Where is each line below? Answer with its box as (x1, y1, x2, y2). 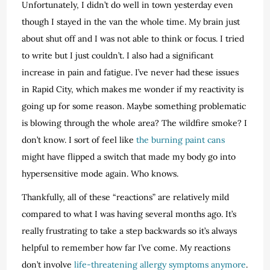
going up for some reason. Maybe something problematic (22, 100, 246, 111)
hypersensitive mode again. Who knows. (22, 168, 179, 179)
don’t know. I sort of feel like (22, 134, 137, 145)
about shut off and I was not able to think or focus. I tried (22, 33, 245, 44)
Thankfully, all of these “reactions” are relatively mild (22, 191, 230, 202)
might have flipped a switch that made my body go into (22, 151, 236, 162)
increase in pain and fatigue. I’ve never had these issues (22, 66, 239, 78)
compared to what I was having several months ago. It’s (22, 208, 237, 219)
